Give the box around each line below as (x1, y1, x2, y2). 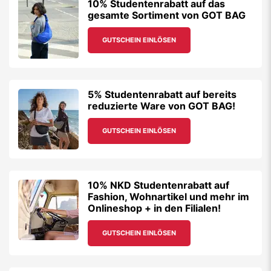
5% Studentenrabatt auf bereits (88, 88, 237, 100)
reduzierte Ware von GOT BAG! (88, 100, 235, 112)
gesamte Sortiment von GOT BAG (88, 9, 246, 21)
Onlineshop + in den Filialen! (88, 202, 221, 214)
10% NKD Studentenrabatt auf (88, 179, 229, 191)
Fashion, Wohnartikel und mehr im (88, 191, 249, 203)
